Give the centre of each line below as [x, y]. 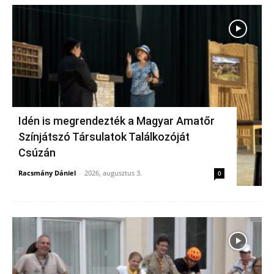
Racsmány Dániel [47, 173]
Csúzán [37, 153]
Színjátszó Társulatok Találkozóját [104, 137]
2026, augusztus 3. [113, 173]
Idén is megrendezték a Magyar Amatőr [117, 121]
